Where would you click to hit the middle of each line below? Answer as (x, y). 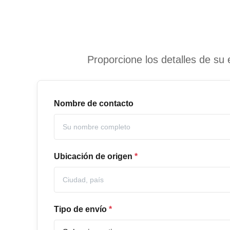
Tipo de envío (80, 209)
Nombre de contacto (94, 103)
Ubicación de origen (93, 156)
